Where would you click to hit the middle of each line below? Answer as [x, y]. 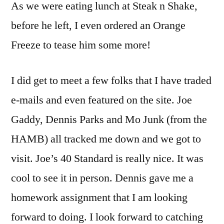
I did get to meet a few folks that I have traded [111, 81]
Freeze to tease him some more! [81, 45]
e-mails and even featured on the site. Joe [101, 100]
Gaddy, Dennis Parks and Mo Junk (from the [109, 120]
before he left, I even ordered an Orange [98, 26]
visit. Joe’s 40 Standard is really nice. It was [107, 159]
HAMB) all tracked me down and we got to [106, 139]
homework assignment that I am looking [99, 198]
